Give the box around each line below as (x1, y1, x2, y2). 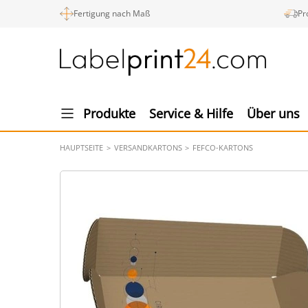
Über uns (247, 105, 300, 122)
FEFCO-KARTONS (192, 142, 254, 153)
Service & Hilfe (149, 105, 233, 122)
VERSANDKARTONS (113, 142, 182, 153)
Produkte (83, 105, 135, 122)
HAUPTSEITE (60, 142, 103, 153)
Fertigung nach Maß (74, 8, 150, 19)
